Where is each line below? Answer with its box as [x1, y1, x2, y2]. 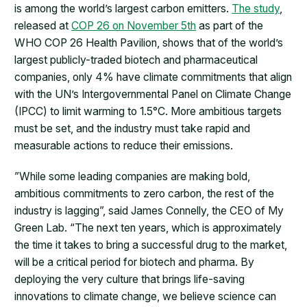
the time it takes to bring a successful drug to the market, [14, 238, 288, 251]
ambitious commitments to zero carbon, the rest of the [14, 186, 275, 200]
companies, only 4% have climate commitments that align [14, 70, 293, 84]
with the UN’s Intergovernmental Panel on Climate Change [14, 87, 292, 101]
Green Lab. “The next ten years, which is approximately [14, 221, 282, 234]
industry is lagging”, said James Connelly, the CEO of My [14, 204, 284, 217]
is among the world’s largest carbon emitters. [14, 1, 232, 15]
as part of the [196, 19, 264, 32]
